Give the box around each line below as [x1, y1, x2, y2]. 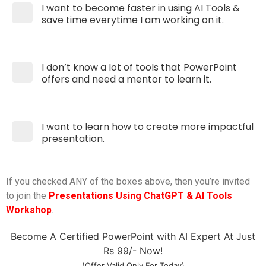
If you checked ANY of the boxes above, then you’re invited [6, 176, 250, 187]
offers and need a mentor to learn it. [42, 72, 211, 86]
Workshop [6, 204, 52, 216]
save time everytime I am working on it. [42, 13, 224, 27]
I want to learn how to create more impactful [42, 120, 254, 134]
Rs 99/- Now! [103, 245, 163, 256]
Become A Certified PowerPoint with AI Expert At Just [11, 230, 255, 242]
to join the [6, 190, 49, 201]
